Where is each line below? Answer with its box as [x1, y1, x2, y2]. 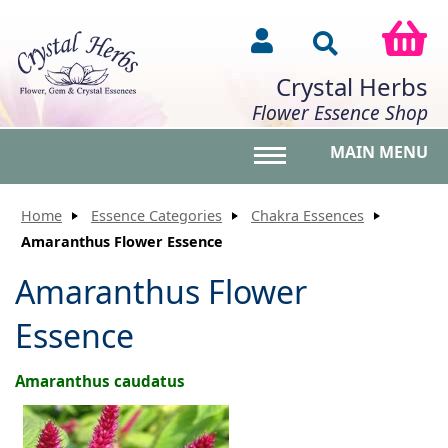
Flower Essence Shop [252, 99, 428, 127]
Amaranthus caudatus [15, 370, 185, 391]
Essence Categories [91, 206, 222, 225]
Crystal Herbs [276, 70, 428, 104]
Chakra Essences [251, 206, 364, 225]
